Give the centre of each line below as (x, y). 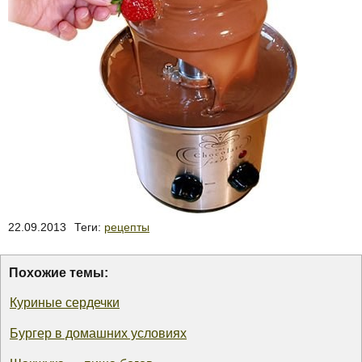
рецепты (127, 227)
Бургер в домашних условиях (98, 333)
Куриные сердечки (65, 302)
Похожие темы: (59, 272)
